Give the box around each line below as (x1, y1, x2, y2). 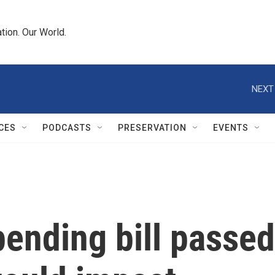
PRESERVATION (118, 123, 187, 133)
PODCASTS (42, 123, 91, 133)
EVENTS (213, 123, 249, 133)
